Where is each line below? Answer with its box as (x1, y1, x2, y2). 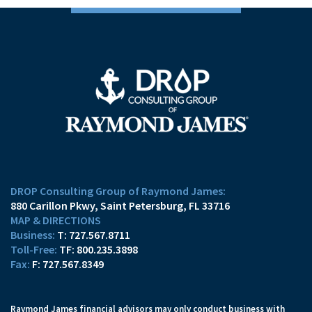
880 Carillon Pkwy (10, 198, 95, 212)
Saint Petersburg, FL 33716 (100, 198, 230, 212)
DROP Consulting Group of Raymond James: (10, 183, 226, 198)
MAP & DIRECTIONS (10, 212, 101, 227)
